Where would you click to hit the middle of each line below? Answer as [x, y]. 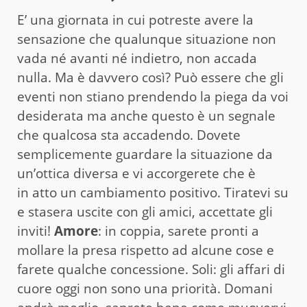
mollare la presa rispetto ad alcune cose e [146, 250]
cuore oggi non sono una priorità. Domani [145, 288]
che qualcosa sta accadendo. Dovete [129, 135]
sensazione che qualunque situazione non [147, 39]
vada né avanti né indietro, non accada [137, 58]
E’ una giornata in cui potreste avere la [135, 20]
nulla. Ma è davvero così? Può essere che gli [150, 77]
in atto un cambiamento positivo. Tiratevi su [153, 192]
